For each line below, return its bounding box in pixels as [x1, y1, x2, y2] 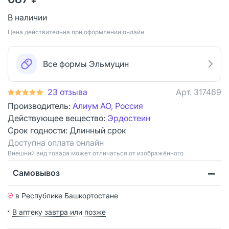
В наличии [8, 12, 47, 22]
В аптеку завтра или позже [12, 207, 106, 216]
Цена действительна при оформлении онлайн [8, 28, 144, 36]
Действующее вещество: [8, 112, 107, 123]
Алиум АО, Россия [73, 100, 143, 111]
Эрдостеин [107, 112, 150, 123]
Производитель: [8, 100, 73, 111]
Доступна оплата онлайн [8, 137, 104, 148]
